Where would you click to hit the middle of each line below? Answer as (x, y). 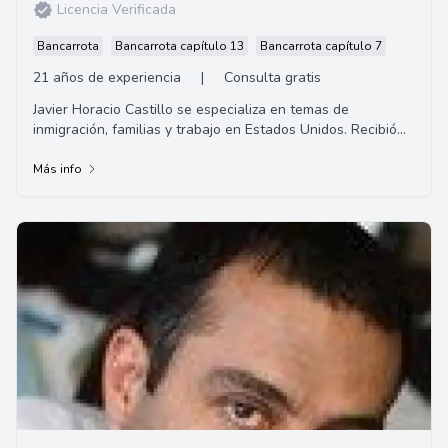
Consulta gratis (272, 77)
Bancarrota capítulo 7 (321, 46)
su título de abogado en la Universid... (153, 149)
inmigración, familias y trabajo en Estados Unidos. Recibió (215, 129)
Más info (57, 169)
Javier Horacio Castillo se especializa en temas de (191, 109)
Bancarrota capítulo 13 (179, 46)
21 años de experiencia (107, 77)
